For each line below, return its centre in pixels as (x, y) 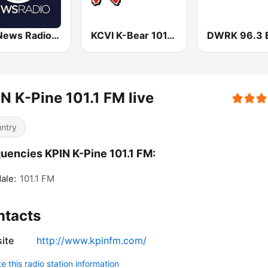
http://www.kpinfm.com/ (92, 241)
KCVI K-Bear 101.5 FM (171, 36)
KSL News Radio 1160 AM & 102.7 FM (55, 36)
